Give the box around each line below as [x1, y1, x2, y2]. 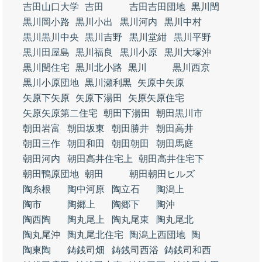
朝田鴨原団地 [23, 169, 79, 179]
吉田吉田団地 [129, 2, 185, 12]
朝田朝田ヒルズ [129, 169, 195, 179]
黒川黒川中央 [23, 32, 79, 42]
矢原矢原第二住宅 [23, 108, 98, 118]
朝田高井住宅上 [67, 154, 133, 164]
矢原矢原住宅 [128, 93, 184, 103]
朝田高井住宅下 [139, 154, 204, 164]
